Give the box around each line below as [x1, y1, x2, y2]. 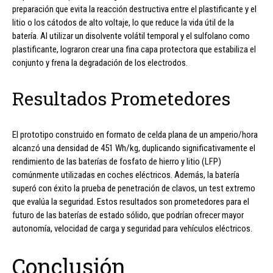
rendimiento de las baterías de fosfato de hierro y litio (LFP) [12, 155, 221, 167]
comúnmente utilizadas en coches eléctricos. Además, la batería [12, 169, 239, 180]
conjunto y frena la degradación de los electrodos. [12, 57, 188, 68]
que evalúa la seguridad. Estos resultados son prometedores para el [12, 196, 249, 207]
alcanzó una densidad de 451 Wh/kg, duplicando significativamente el [12, 142, 255, 154]
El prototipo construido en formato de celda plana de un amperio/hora [12, 129, 258, 140]
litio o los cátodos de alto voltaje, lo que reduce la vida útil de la [12, 16, 234, 28]
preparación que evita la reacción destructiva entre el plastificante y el [12, 3, 257, 15]
